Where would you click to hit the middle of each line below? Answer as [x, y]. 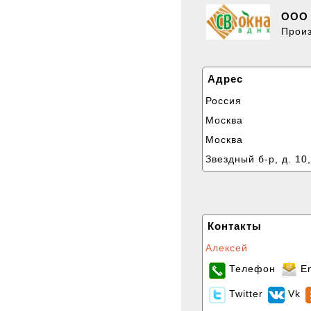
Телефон [252, 268]
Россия [223, 100]
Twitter [246, 293]
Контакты [234, 226]
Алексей [226, 247]
